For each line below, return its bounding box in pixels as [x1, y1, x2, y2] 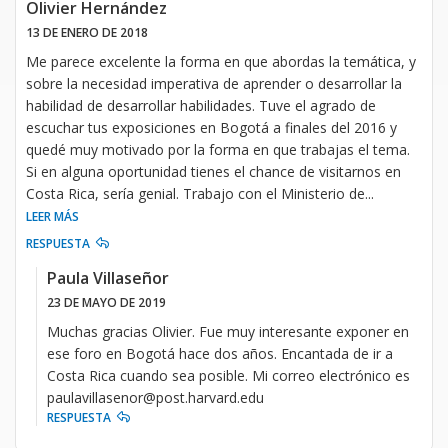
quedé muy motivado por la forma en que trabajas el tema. [26, 139, 410, 159]
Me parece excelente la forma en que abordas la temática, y [26, 51, 416, 71]
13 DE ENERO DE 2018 [26, 23, 148, 41]
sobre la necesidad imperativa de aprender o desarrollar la [26, 73, 402, 93]
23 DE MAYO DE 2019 [47, 293, 166, 311]
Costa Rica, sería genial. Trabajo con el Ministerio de [26, 183, 365, 203]
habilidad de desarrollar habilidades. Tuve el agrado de [26, 95, 376, 115]
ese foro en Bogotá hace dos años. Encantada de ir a [47, 343, 393, 363]
